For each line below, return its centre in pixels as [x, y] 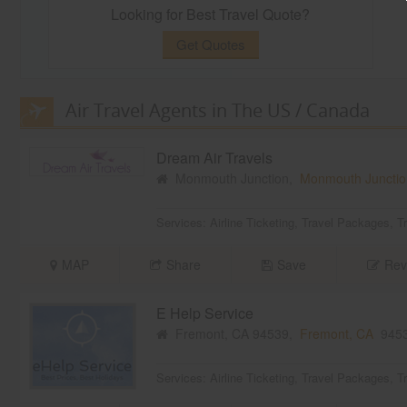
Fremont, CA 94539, [233, 334]
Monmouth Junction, [233, 179]
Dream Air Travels [214, 158]
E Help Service [204, 313]
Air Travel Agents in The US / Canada [217, 111]
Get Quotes [210, 45]
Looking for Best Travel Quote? [211, 15]
